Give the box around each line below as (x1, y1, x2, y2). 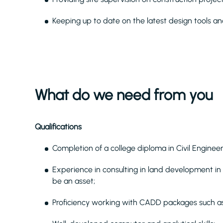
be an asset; (52, 176, 97, 186)
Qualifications (35, 122, 82, 131)
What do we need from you (35, 86, 213, 104)
